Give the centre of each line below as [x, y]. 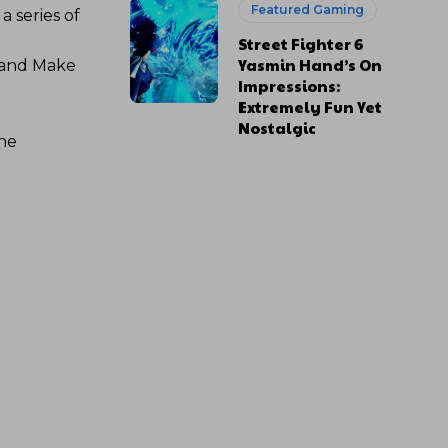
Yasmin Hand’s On [310, 64]
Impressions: [289, 85]
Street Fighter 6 [301, 43]
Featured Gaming [308, 9]
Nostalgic [277, 127]
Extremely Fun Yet [310, 106]
